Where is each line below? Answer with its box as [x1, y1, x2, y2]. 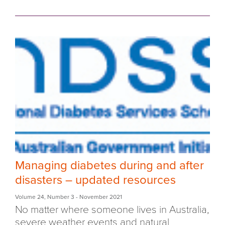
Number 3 [47, 193, 74, 200]
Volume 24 [15, 193, 44, 200]
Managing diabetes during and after [15, 158, 204, 173]
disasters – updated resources [15, 172, 176, 187]
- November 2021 [74, 193, 122, 200]
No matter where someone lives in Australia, [15, 203, 209, 216]
